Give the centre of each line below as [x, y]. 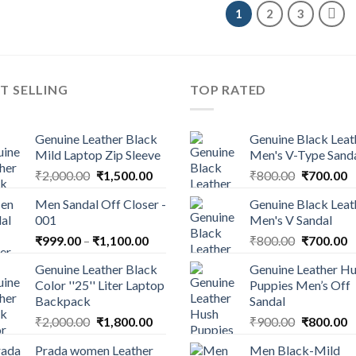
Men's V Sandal [291, 219]
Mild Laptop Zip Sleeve [98, 154]
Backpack [63, 300]
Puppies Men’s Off [300, 284]
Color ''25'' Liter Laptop [100, 284]
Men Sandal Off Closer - [101, 203]
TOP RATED [228, 90]
